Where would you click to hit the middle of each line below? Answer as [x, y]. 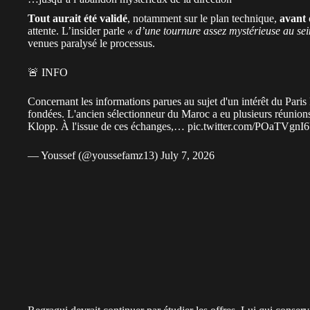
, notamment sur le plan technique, [203, 18]
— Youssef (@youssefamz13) [94, 155]
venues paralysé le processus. [91, 43]
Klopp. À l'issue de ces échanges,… [108, 126]
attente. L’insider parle [77, 30]
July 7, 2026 [188, 155]
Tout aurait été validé [77, 18]
